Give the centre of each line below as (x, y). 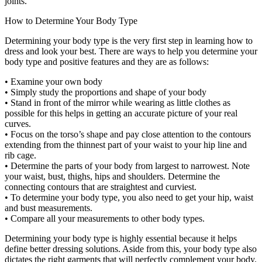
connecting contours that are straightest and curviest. (101, 187)
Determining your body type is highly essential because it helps (121, 239)
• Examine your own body (54, 82)
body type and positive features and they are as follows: (107, 62)
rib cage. (20, 156)
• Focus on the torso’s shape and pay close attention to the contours (128, 135)
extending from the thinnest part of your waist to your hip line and (126, 145)
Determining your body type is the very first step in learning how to (129, 41)
